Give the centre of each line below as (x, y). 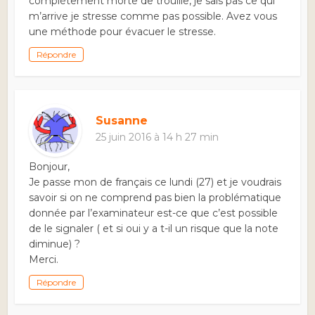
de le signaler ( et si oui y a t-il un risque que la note (154, 229)
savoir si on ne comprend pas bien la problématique (155, 198)
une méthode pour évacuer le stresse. (123, 32)
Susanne (122, 121)
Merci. (44, 260)
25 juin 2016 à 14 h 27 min (157, 137)
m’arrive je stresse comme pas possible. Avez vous (153, 17)
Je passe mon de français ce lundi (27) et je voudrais (155, 182)
